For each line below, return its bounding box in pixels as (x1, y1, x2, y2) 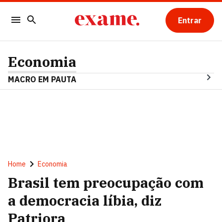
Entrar (177, 15, 202, 25)
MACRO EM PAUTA (8, 74, 76, 84)
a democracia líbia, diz (8, 191, 162, 210)
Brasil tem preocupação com (8, 173, 204, 192)
